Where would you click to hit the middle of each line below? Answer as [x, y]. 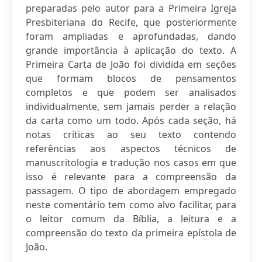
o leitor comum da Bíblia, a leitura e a [131, 219]
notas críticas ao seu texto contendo [131, 135]
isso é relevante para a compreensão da [131, 177]
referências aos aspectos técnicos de [131, 149]
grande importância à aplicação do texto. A [131, 50]
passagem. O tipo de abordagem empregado [131, 191]
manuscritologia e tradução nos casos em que [131, 163]
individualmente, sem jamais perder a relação [131, 106]
